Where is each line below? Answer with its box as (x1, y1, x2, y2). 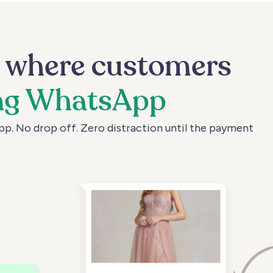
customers (91, 53, 232, 83)
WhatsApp (26, 88, 167, 118)
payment (209, 121, 254, 135)
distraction (107, 121, 163, 135)
